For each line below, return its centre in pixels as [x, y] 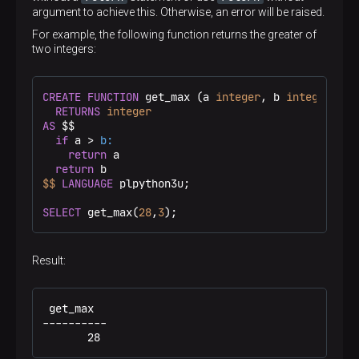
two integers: [64, 49]
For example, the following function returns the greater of [174, 34]
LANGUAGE [87, 184]
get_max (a [177, 97]
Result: [49, 260]
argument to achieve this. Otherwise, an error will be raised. [178, 12]
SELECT [62, 212]
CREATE [62, 97]
